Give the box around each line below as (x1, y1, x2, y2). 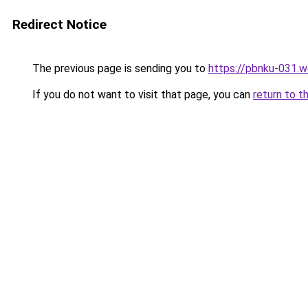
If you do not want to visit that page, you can (30, 88, 253, 101)
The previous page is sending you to (30, 62, 208, 75)
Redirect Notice (12, 16, 107, 32)
